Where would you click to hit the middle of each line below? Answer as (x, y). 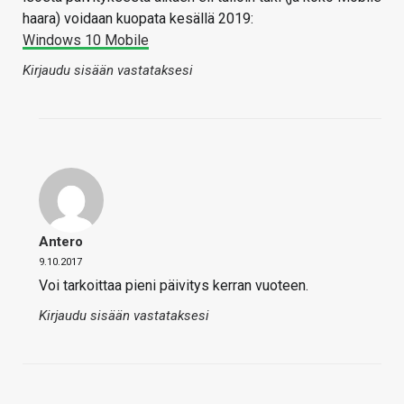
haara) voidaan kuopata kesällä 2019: (138, 19)
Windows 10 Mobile (86, 41)
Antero (61, 242)
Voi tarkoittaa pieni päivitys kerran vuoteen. (174, 286)
